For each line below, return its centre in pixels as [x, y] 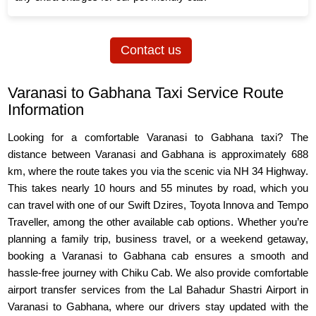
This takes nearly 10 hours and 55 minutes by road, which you [158, 188]
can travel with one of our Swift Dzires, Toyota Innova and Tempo [158, 205]
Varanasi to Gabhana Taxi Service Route [146, 93]
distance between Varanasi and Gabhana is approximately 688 [158, 154]
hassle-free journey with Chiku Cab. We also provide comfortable [158, 273]
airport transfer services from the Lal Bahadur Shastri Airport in [158, 290]
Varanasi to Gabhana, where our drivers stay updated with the [158, 307]
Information [46, 110]
